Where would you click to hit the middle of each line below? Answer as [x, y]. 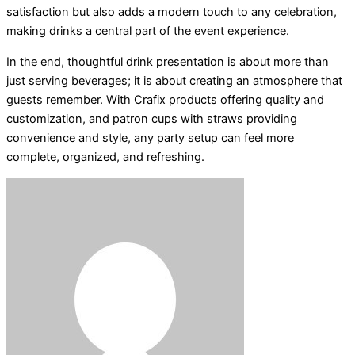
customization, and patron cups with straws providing [152, 118]
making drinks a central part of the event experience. [148, 31]
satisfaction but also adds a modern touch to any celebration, [172, 12]
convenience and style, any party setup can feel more [150, 137]
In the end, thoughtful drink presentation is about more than [168, 61]
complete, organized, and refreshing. [105, 157]
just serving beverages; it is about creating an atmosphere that [174, 80]
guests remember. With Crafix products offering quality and [165, 99]
